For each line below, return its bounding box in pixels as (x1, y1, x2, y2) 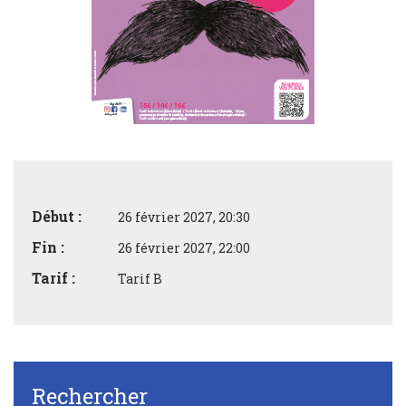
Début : (32, 206, 82, 226)
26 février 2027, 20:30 (117, 208, 250, 226)
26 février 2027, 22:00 (117, 238, 250, 256)
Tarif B (117, 269, 162, 287)
